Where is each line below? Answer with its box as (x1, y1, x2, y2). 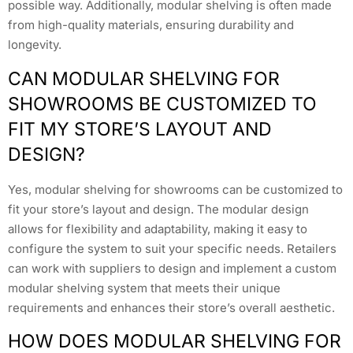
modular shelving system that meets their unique (8, 280, 281, 295)
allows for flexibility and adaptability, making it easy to (8, 221, 307, 236)
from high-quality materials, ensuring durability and (8, 17, 294, 33)
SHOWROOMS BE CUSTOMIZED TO (8, 92, 317, 115)
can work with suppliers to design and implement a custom (8, 260, 336, 276)
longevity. (8, 37, 61, 53)
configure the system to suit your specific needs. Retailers (8, 240, 336, 256)
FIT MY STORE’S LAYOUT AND (8, 117, 272, 140)
